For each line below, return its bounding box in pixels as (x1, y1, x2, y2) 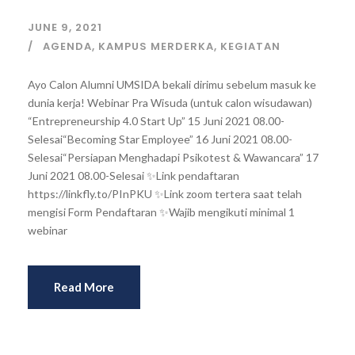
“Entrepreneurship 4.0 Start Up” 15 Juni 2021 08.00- (28, 114, 284, 128)
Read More (54, 280, 114, 294)
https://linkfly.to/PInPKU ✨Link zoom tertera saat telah (28, 187, 302, 200)
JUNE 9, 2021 (28, 20, 102, 35)
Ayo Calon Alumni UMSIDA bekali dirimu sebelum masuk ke (28, 78, 316, 91)
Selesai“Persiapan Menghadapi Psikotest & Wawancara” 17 (28, 151, 319, 164)
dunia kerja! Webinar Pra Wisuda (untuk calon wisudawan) (28, 96, 312, 109)
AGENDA (43, 39, 92, 54)
